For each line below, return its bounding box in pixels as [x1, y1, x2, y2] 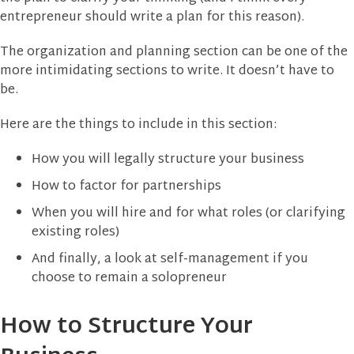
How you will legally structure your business [32, 148, 304, 171]
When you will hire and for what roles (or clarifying [32, 201, 345, 225]
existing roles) [32, 220, 119, 244]
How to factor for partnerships [32, 175, 221, 198]
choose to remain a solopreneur [32, 266, 227, 290]
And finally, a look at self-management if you [32, 247, 308, 271]
